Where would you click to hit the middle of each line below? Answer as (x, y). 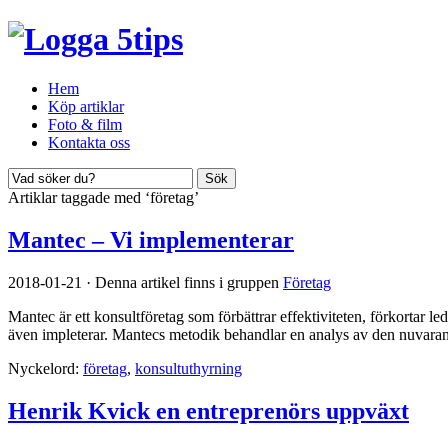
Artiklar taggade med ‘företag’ (103, 197)
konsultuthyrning (188, 368)
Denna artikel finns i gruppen (187, 282)
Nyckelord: (45, 368)
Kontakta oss (89, 142)
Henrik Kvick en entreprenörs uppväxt (208, 410)
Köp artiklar (86, 106)
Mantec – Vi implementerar (151, 239)
